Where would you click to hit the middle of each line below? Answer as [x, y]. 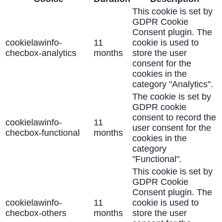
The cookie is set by [172, 96]
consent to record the [174, 117]
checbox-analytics [41, 53]
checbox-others [36, 213]
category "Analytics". [173, 84]
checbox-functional [43, 133]
